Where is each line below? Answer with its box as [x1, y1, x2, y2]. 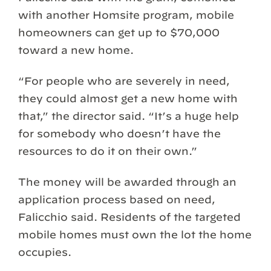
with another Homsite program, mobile [18, 9, 234, 21]
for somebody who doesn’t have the [18, 128, 221, 140]
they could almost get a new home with [18, 93, 238, 105]
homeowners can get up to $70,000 [18, 27, 220, 39]
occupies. [18, 246, 71, 258]
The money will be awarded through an [18, 176, 237, 188]
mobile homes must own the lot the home [18, 229, 252, 241]
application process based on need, [18, 194, 215, 206]
